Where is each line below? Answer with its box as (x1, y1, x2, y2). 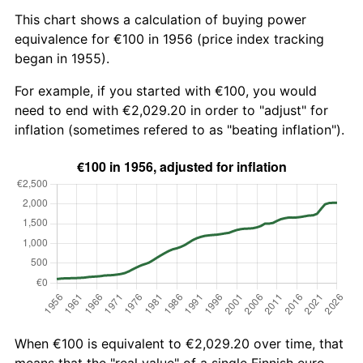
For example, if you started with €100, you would (15, 82, 317, 99)
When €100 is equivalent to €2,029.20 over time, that (15, 335, 344, 352)
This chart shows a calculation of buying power (15, 11, 306, 28)
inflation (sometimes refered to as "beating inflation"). (15, 121, 344, 138)
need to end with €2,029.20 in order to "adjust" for (15, 101, 328, 118)
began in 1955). (15, 49, 109, 66)
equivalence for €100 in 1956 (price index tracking (15, 30, 324, 47)
